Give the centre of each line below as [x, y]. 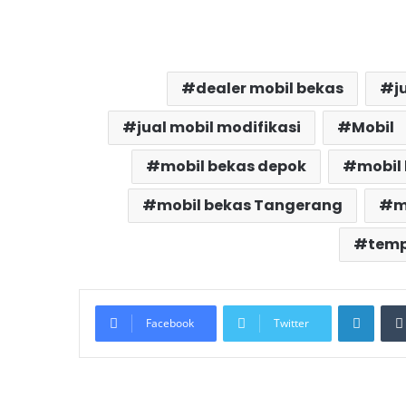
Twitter [291, 324]
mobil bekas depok [233, 167]
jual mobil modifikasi [218, 128]
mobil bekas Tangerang [249, 206]
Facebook [170, 324]
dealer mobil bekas [270, 89]
